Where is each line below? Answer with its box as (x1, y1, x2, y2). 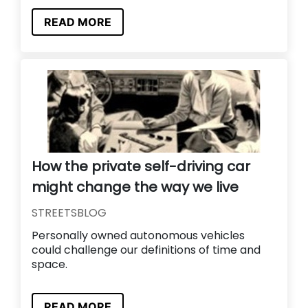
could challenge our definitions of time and (32, 241, 261, 258)
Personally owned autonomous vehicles (32, 227, 245, 243)
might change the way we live (32, 177, 239, 197)
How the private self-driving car (32, 156, 250, 176)
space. (32, 256, 67, 272)
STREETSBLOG (32, 204, 107, 221)
